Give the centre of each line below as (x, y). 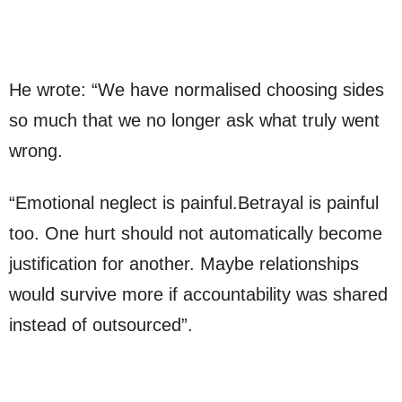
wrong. (36, 151)
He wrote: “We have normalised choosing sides (197, 90)
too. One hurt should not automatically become (196, 234)
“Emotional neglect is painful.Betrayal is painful (194, 203)
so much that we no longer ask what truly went (194, 121)
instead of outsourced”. (101, 325)
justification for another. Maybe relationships (184, 264)
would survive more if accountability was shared (198, 295)
